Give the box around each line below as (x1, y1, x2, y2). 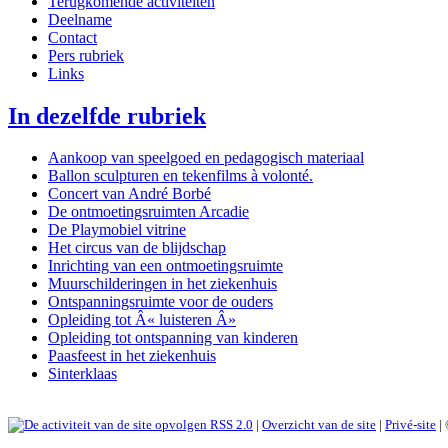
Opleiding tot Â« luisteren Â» (48, 311, 236, 329)
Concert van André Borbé (48, 185, 211, 203)
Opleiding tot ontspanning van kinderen (48, 329, 298, 347)
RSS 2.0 (207, 417, 253, 433)
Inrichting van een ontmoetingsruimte (48, 257, 283, 275)
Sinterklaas (48, 365, 117, 383)
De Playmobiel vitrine (48, 221, 186, 239)
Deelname (48, 10, 112, 28)
